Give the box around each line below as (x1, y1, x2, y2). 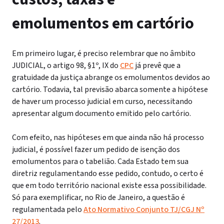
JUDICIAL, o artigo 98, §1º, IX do (12, 60, 120, 71)
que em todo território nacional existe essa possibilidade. (12, 180, 206, 191)
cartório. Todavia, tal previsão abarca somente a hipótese (12, 84, 208, 95)
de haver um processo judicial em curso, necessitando (12, 96, 192, 107)
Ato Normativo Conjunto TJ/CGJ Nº (83, 204, 204, 215)
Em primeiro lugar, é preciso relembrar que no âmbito (12, 48, 195, 59)
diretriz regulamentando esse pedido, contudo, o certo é (12, 168, 203, 179)
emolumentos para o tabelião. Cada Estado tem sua (12, 156, 188, 167)
